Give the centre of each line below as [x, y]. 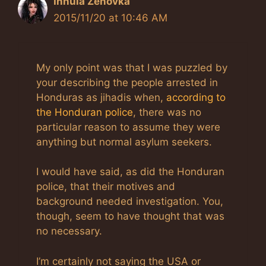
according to [196, 97]
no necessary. [69, 231]
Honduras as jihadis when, [101, 97]
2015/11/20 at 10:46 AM [110, 18]
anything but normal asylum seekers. [124, 142]
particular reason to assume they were [128, 127]
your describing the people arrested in [127, 82]
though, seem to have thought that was [130, 216]
